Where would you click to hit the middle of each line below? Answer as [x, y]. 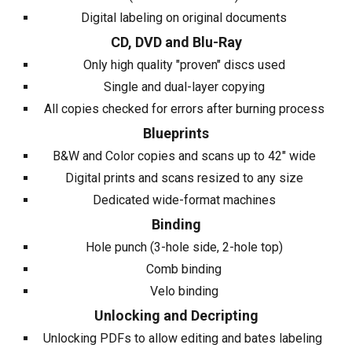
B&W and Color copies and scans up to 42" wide [184, 156]
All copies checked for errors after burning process [184, 109]
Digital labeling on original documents [184, 18]
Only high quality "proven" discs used [184, 65]
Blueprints [176, 133]
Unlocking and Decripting [176, 315]
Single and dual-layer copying [184, 87]
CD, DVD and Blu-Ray [176, 42]
